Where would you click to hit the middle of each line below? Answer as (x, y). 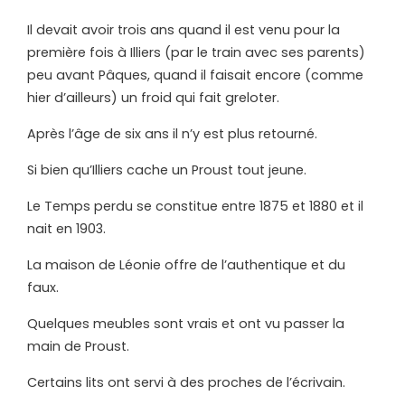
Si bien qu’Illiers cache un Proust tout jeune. (167, 170)
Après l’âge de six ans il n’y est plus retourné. (172, 134)
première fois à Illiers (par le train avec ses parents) (196, 53)
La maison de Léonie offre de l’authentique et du (186, 265)
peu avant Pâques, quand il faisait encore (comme (195, 75)
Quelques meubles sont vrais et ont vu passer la (186, 324)
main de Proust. (78, 347)
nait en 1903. (66, 229)
